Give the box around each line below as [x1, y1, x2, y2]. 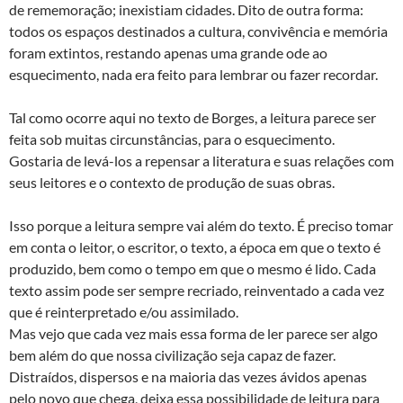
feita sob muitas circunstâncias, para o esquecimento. [9, 130, 335, 148]
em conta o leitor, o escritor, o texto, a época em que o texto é [9, 237, 381, 255]
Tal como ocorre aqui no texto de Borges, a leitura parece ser [9, 108, 376, 126]
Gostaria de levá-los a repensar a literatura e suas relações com [9, 151, 394, 169]
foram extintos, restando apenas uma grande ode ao [9, 43, 327, 61]
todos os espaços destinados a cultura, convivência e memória [9, 22, 388, 40]
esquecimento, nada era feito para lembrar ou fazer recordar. [9, 65, 378, 83]
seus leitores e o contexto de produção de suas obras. [9, 173, 335, 191]
